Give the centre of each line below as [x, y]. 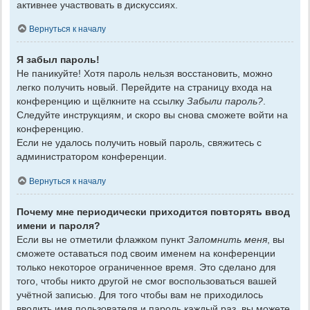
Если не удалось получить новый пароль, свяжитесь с [139, 143]
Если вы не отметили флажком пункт [102, 239]
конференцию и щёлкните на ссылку [102, 101]
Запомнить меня [227, 239]
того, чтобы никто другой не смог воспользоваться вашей [147, 281]
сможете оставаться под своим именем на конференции [146, 253]
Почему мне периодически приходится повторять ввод [153, 211]
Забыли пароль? [225, 101]
